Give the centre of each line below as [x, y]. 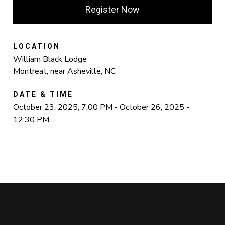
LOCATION [37, 46]
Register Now [113, 9]
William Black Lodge [50, 59]
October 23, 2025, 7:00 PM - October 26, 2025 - [101, 107]
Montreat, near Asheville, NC [65, 71]
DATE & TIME [43, 94]
